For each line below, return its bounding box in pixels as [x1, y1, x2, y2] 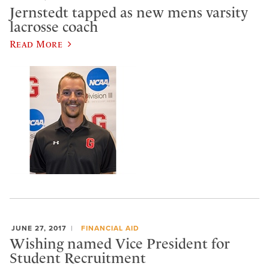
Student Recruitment [10, 249, 146, 267]
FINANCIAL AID [80, 224, 139, 233]
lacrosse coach [10, 18, 98, 35]
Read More [10, 38, 63, 50]
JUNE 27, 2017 [11, 224, 67, 233]
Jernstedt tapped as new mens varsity [10, 4, 248, 21]
